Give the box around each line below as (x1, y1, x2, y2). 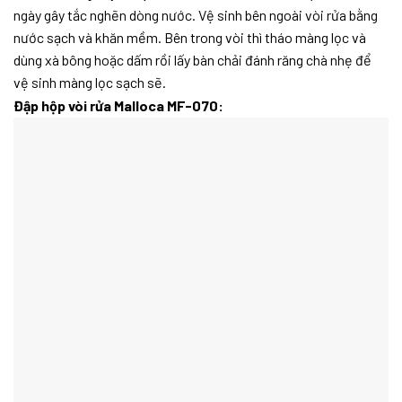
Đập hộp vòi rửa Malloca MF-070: (13, 97, 223, 115)
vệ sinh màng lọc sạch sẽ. (13, 74, 166, 92)
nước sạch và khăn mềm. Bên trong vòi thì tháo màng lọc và (13, 29, 366, 47)
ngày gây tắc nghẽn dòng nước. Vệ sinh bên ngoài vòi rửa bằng (13, 6, 378, 24)
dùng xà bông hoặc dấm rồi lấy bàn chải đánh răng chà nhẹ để (13, 51, 371, 69)
